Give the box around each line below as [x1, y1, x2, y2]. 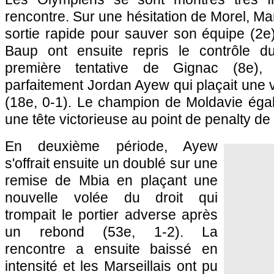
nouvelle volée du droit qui [5, 190, 218, 206]
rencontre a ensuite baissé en [5, 241, 218, 257]
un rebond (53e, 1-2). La [5, 224, 218, 240]
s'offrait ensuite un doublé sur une [5, 155, 218, 171]
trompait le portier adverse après [5, 207, 218, 223]
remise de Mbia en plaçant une [5, 172, 218, 188]
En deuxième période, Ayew [5, 138, 218, 154]
